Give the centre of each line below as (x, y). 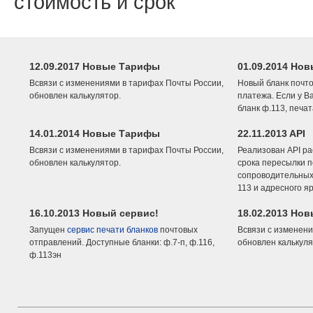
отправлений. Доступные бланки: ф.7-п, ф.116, (122, 242)
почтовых (178, 230)
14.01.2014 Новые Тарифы (95, 133)
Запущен (48, 230)
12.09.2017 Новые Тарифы (95, 66)
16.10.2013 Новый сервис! (94, 213)
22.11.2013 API (271, 133)
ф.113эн (45, 255)
